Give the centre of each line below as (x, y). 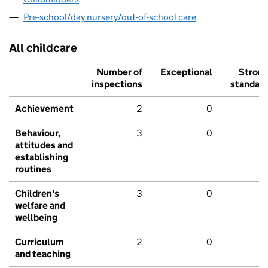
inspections (117, 84)
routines (33, 169)
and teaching (43, 254)
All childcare (43, 48)
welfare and (40, 206)
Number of (119, 72)
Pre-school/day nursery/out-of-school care (110, 17)
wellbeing (36, 218)
